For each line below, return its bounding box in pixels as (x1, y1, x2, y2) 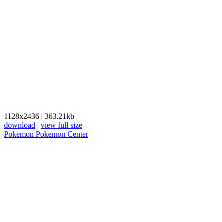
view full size (41, 121, 82, 129)
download (4, 121, 35, 129)
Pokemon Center (36, 130, 88, 138)
